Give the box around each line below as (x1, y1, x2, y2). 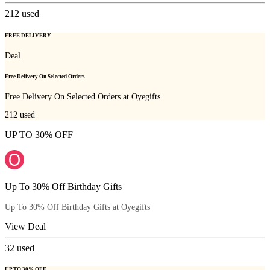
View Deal (5, 221, 46, 231)
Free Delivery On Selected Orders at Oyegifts (5, 92, 160, 102)
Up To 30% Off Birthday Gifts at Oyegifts (5, 202, 150, 212)
